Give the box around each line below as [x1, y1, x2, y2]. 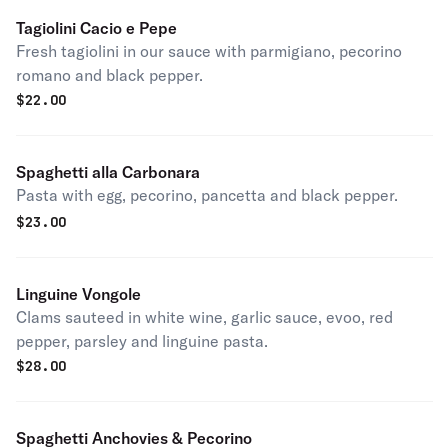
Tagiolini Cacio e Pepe [16, 18, 177, 38]
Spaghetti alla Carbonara [16, 162, 200, 182]
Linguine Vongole [16, 284, 141, 304]
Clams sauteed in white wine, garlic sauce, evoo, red [16, 307, 393, 327]
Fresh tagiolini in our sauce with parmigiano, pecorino [16, 41, 402, 61]
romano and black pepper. [16, 65, 203, 85]
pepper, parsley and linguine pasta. [16, 331, 268, 351]
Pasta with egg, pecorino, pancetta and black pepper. [16, 185, 398, 205]
